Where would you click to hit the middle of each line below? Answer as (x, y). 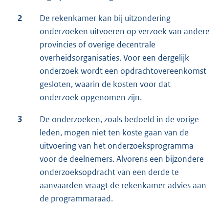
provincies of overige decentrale (98, 45)
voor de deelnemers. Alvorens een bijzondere (122, 159)
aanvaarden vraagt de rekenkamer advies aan (123, 186)
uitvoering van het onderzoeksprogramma (117, 146)
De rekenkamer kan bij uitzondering (105, 18)
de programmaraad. (76, 199)
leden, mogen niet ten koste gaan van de (114, 133)
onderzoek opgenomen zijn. (91, 98)
